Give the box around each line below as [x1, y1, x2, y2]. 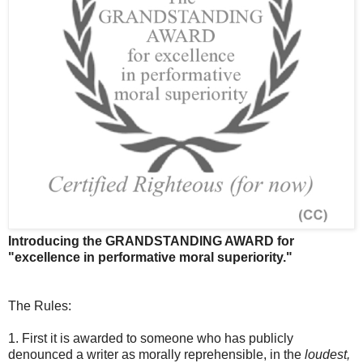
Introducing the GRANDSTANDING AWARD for [8, 233, 294, 248]
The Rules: [8, 298, 71, 313]
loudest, [305, 347, 350, 361]
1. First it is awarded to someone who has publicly [8, 331, 293, 345]
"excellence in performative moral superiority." [8, 250, 293, 264]
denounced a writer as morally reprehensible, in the [8, 347, 305, 361]
